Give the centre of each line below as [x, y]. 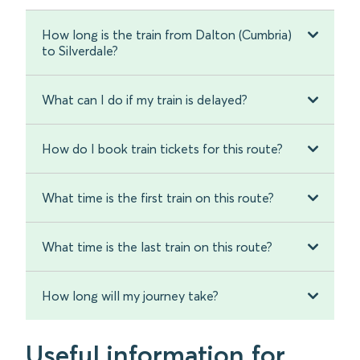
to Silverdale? [80, 51]
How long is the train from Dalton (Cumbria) [167, 35]
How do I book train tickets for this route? [162, 149]
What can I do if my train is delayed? [145, 100]
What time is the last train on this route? [157, 247]
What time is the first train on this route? [158, 198]
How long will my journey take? [130, 296]
